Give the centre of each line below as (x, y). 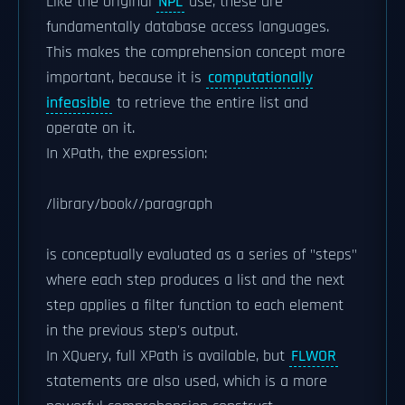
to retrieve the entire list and (210, 103)
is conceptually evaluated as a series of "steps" (202, 254)
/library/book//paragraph (129, 204)
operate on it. (90, 128)
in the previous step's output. (142, 330)
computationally (260, 77)
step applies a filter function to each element (195, 305)
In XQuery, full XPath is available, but (168, 356)
